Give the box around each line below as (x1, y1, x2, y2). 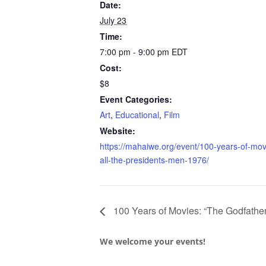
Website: (100, 125, 135, 137)
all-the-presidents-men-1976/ (100, 154, 209, 166)
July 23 (100, 14, 126, 27)
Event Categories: (100, 93, 172, 106)
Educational (115, 109, 159, 121)
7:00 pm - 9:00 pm (100, 46, 172, 58)
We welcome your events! (100, 235, 208, 247)
